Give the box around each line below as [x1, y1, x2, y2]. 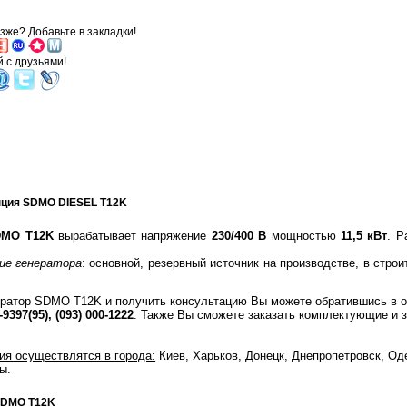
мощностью [266, 229, 341, 243]
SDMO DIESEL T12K [23, 195, 128, 209]
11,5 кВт [340, 229, 388, 243]
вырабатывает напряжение [53, 229, 212, 243]
